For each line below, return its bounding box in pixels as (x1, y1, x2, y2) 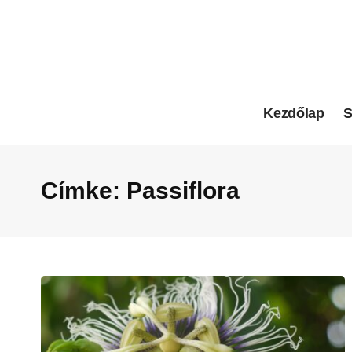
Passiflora (126, 177, 240, 203)
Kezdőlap (263, 105, 324, 122)
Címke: (41, 177, 126, 203)
